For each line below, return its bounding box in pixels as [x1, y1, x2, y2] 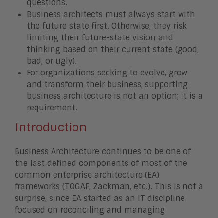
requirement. [27, 103, 77, 113]
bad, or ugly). [27, 56, 77, 66]
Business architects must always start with [27, 9, 195, 19]
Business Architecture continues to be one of [15, 146, 191, 157]
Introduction [15, 120, 87, 135]
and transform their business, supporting [27, 79, 188, 90]
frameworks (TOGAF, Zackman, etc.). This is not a [15, 182, 203, 192]
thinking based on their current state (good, [27, 44, 199, 54]
